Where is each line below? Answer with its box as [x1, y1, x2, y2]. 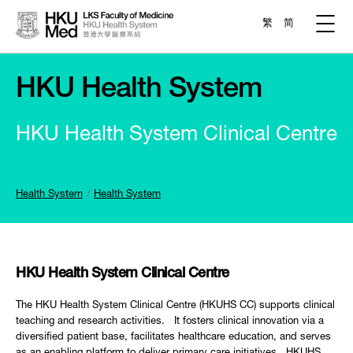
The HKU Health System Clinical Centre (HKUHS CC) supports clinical [16, 301, 335, 311]
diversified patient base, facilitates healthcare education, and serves [16, 333, 331, 343]
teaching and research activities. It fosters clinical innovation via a [16, 317, 324, 327]
